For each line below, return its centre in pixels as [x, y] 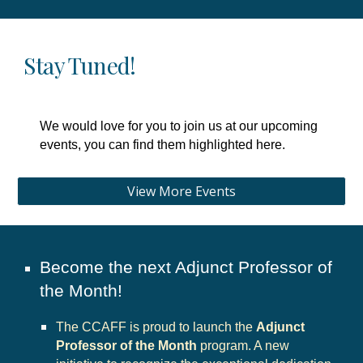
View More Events [181, 192]
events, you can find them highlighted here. [163, 144]
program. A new [243, 345]
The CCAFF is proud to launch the [156, 327]
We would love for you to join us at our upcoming [179, 126]
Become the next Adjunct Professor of [186, 267]
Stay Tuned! [80, 65]
